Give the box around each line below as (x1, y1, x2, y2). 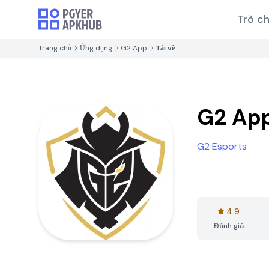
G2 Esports (197, 140, 247, 153)
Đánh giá (214, 221, 244, 231)
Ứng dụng (80, 43, 112, 53)
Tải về (156, 43, 175, 53)
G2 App (121, 43, 147, 53)
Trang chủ (38, 43, 71, 53)
